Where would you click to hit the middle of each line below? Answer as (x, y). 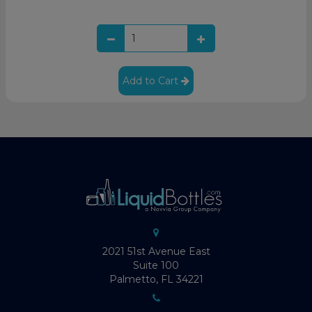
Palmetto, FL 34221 (156, 280)
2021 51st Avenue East (156, 252)
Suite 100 (156, 266)
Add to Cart (152, 80)
